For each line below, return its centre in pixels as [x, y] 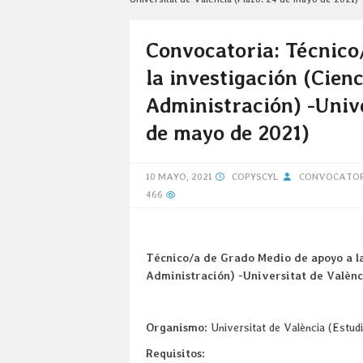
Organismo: [177, 327]
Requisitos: [175, 353]
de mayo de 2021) [228, 132]
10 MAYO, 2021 [179, 176]
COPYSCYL [255, 176]
